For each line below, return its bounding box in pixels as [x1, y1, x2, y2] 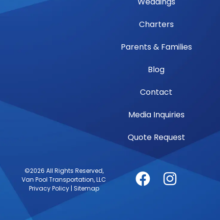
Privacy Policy [28, 184, 69, 192]
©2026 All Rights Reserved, [24, 166, 104, 175]
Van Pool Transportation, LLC [22, 175, 106, 184]
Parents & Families [120, 41, 192, 53]
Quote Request [127, 131, 185, 143]
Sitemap [73, 184, 99, 192]
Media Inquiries [128, 109, 185, 120]
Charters [138, 18, 174, 30]
